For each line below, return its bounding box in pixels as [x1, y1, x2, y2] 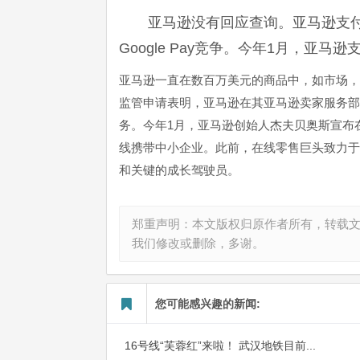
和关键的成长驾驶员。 [119, 163, 239, 177]
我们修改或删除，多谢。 [132, 236, 264, 250]
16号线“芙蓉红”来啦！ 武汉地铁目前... [125, 339, 316, 352]
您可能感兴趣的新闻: [155, 297, 260, 310]
